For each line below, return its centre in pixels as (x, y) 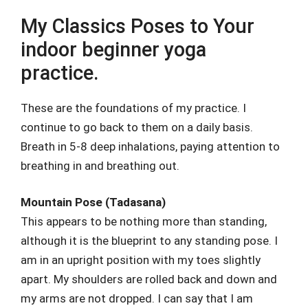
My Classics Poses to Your (137, 26)
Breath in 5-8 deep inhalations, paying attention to (150, 146)
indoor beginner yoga (113, 49)
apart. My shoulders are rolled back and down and (149, 279)
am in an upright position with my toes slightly (141, 260)
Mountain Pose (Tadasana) (93, 202)
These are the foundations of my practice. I (133, 108)
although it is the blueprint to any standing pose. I (149, 241)
